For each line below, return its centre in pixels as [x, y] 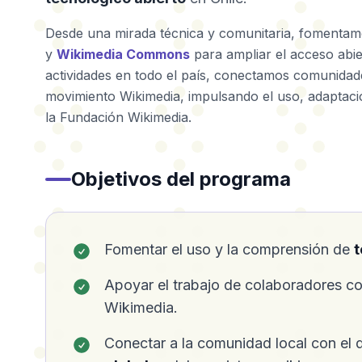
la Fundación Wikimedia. [118, 117]
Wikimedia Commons [123, 54]
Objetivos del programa [181, 179]
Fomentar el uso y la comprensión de [229, 249]
